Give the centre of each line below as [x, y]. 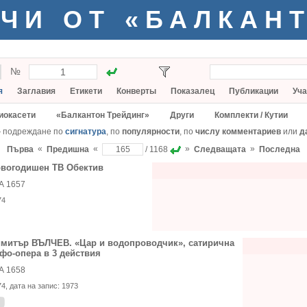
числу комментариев [238, 132]
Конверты [136, 91]
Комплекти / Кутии [251, 115]
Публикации [254, 91]
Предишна [68, 149]
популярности [151, 132]
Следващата [220, 149]
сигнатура [86, 132]
